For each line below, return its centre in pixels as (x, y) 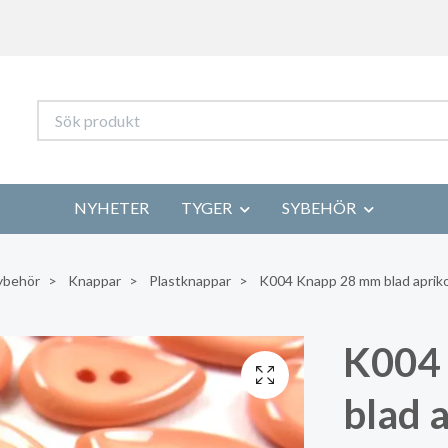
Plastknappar (190, 280)
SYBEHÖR (319, 207)
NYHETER (111, 207)
